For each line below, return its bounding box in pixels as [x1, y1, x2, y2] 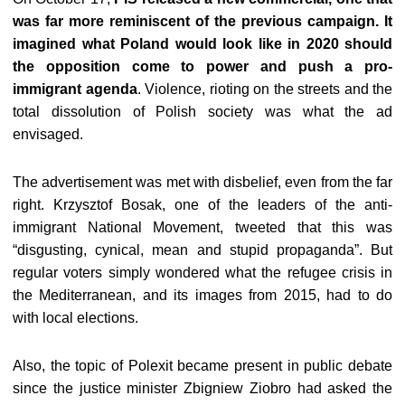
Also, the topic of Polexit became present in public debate [13, 358, 392, 373]
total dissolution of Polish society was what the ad [13, 104, 392, 119]
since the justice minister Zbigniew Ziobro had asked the [13, 381, 392, 396]
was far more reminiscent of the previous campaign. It [13, 14, 392, 29]
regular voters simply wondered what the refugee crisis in [13, 265, 392, 280]
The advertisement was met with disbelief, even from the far [13, 174, 392, 190]
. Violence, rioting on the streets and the [137, 81, 392, 97]
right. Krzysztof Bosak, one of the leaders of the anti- [13, 197, 392, 212]
